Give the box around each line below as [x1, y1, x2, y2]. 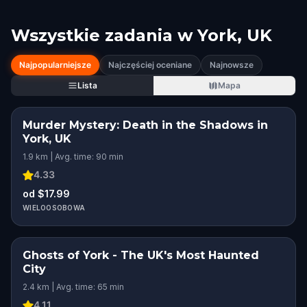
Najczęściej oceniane [108, 60, 192, 70]
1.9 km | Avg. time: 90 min [23, 151, 123, 162]
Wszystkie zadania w [11, 25, 193, 45]
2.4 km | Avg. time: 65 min [23, 282, 124, 292]
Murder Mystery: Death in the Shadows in [23, 119, 268, 132]
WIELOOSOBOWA [23, 204, 85, 212]
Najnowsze [210, 60, 254, 70]
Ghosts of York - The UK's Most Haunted [23, 249, 259, 262]
